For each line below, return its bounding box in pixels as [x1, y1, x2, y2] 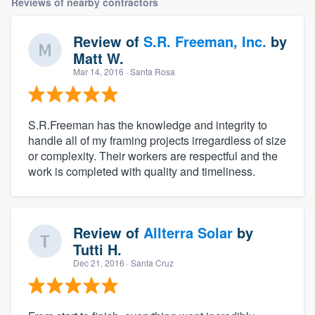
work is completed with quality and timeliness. [28, 163, 255, 180]
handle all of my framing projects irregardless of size [28, 132, 286, 149]
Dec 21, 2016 [73, 257, 124, 269]
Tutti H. [73, 239, 122, 260]
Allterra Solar [143, 222, 233, 243]
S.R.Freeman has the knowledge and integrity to [28, 117, 267, 134]
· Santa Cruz [124, 257, 174, 269]
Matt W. [73, 48, 124, 69]
